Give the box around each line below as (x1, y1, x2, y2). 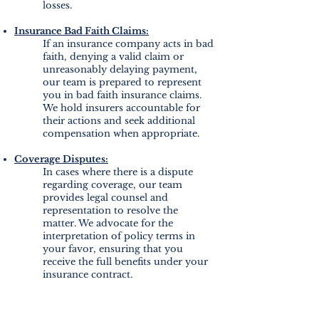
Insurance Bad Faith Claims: (14, 25, 149, 37)
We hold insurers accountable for (43, 102, 200, 114)
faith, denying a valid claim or (43, 51, 184, 63)
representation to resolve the (43, 204, 178, 216)
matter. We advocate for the (43, 217, 173, 229)
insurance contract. (43, 268, 132, 281)
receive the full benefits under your (43, 256, 208, 268)
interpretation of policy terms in (43, 230, 195, 242)
